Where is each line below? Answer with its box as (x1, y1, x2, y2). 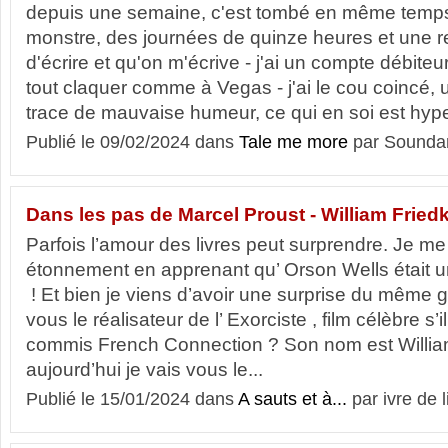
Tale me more (239, 132, 348, 152)
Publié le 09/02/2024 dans (26, 132, 239, 152)
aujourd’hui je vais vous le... (26, 359, 263, 380)
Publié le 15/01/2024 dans (26, 389, 238, 409)
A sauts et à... (238, 389, 347, 409)
